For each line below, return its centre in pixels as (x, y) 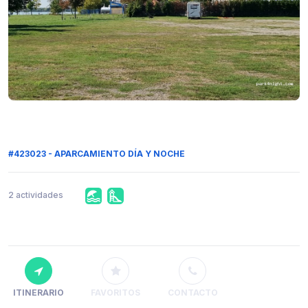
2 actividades (36, 195)
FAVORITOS (115, 293)
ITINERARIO (38, 293)
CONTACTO (192, 293)
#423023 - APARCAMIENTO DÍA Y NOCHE (97, 154)
